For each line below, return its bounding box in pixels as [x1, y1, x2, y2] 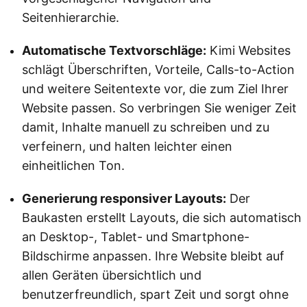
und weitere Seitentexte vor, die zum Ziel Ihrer [22, 82, 288, 97]
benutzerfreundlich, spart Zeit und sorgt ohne [22, 287, 288, 302]
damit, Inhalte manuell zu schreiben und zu [22, 120, 269, 135]
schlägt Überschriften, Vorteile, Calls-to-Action [22, 62, 295, 77]
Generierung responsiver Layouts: [22, 191, 226, 206]
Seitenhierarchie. [22, 10, 119, 25]
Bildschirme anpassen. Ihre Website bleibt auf [22, 249, 284, 264]
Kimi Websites [206, 43, 291, 58]
